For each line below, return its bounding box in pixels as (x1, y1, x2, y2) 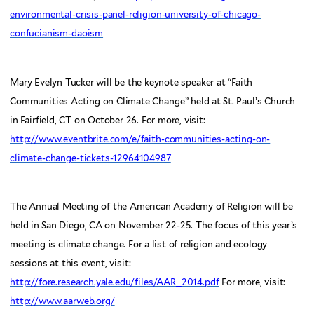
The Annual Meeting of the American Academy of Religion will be (10, 201, 294, 212)
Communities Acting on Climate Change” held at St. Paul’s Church (10, 95, 296, 107)
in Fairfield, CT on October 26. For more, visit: (10, 114, 205, 125)
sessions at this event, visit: (10, 258, 131, 269)
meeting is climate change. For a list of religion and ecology (10, 239, 268, 250)
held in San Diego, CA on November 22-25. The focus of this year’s (10, 220, 298, 231)
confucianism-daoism (10, 28, 104, 39)
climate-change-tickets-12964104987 (10, 152, 171, 163)
